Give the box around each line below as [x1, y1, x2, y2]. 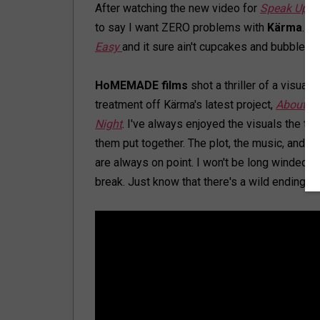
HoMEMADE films [95, 79, 188, 92]
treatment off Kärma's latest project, [95, 98, 276, 111]
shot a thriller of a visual [188, 79, 310, 92]
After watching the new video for [95, 1, 260, 15]
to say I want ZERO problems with [95, 21, 267, 34]
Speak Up [260, 1, 308, 15]
